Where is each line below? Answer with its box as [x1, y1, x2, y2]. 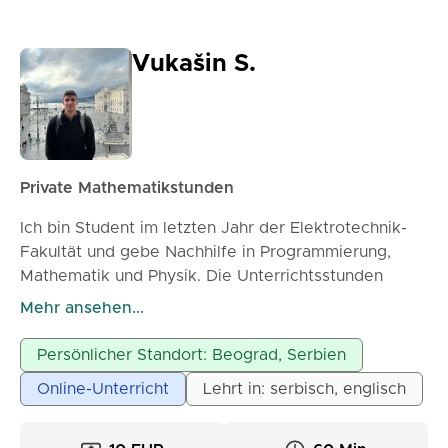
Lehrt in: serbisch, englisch [203, 381, 406, 397]
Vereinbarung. [20, 316, 127, 332]
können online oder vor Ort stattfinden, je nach [20, 292, 380, 308]
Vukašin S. [132, 52, 256, 76]
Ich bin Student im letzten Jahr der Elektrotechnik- [20, 220, 407, 236]
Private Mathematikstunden [20, 180, 234, 196]
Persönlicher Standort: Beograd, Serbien [37, 347, 346, 363]
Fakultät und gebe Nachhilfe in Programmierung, [20, 244, 391, 260]
